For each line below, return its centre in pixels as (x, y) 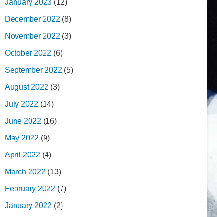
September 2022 (33, 70)
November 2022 (32, 36)
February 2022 (30, 188)
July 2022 (22, 104)
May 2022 (22, 138)
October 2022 (28, 53)
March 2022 (25, 171)
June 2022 (23, 121)
